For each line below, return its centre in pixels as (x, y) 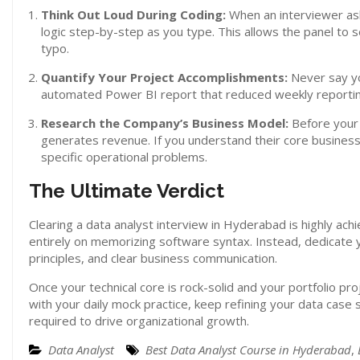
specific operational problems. (124, 156)
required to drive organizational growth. (139, 320)
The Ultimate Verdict (127, 190)
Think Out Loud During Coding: (133, 14)
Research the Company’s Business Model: (165, 123)
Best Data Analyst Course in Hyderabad (248, 349)
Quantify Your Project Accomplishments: (164, 77)
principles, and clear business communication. (153, 258)
